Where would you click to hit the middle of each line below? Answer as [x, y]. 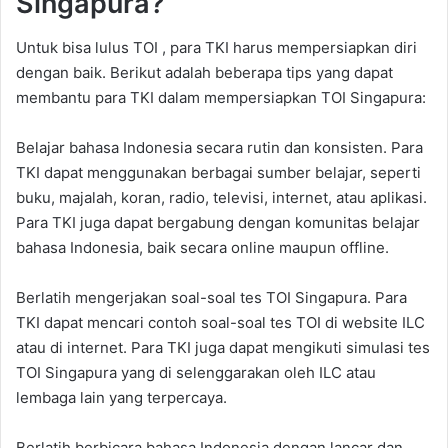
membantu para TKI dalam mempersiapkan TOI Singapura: [221, 98]
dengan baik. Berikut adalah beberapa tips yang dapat [204, 73]
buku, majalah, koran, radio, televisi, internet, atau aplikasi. [221, 198]
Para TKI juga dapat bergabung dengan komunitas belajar [218, 223]
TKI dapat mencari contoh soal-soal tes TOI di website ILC [220, 323]
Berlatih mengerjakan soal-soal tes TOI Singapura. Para [211, 298]
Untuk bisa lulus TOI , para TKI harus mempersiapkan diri [216, 48]
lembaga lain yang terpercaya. [121, 398]
